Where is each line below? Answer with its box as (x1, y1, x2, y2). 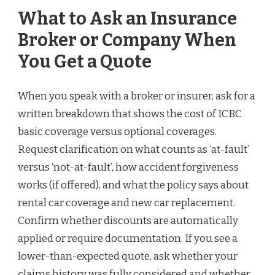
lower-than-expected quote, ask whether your (18, 249, 238, 263)
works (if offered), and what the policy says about (18, 178, 249, 192)
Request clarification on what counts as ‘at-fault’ (18, 142, 249, 156)
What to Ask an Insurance (18, 8, 237, 30)
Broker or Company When (18, 29, 236, 52)
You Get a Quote (18, 51, 152, 73)
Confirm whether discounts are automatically (18, 214, 238, 227)
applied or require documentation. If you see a (18, 231, 238, 245)
